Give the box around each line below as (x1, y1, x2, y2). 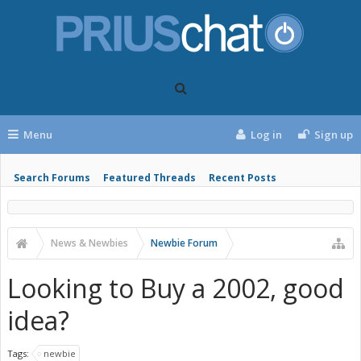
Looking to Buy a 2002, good (7, 271, 344, 305)
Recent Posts (209, 171, 276, 185)
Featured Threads (103, 171, 196, 185)
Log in (251, 127, 283, 142)
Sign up (314, 127, 353, 142)
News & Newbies (51, 236, 128, 250)
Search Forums (14, 171, 90, 185)
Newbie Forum (151, 236, 218, 250)
